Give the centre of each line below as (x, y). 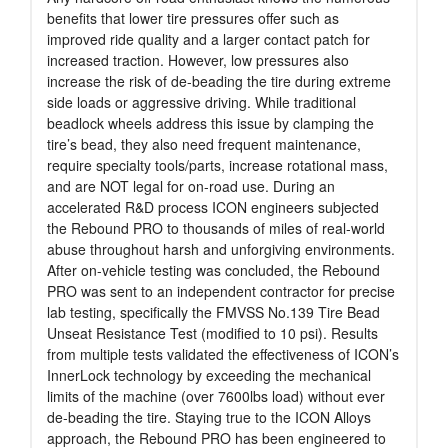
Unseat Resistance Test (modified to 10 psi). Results (212, 333)
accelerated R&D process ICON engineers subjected (213, 207)
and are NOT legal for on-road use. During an (191, 186)
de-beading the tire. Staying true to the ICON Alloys (209, 417)
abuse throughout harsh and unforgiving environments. (221, 249)
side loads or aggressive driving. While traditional (201, 102)
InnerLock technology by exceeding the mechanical (209, 375)
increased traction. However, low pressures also (198, 60)
